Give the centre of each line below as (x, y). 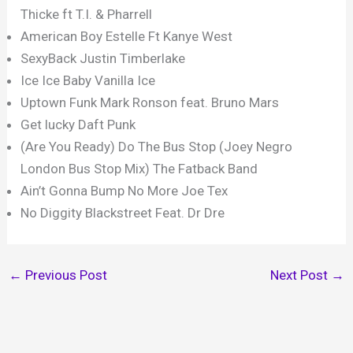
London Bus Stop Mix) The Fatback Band (139, 169)
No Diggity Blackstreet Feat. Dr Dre (123, 213)
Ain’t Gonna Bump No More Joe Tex (124, 191)
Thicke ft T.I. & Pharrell (87, 15)
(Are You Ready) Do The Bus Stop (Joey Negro (157, 147)
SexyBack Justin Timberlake (103, 59)
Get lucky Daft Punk (78, 125)
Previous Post (65, 275)
